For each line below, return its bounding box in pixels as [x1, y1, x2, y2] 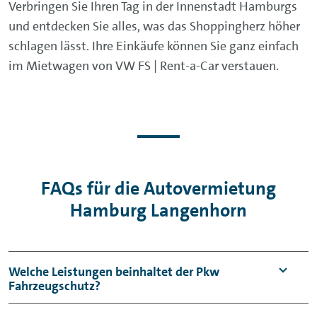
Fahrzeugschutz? [8, 277, 100, 294]
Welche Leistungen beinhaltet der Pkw [8, 263, 219, 280]
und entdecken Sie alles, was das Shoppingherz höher [8, 17, 300, 35]
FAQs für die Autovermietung [41, 176, 276, 200]
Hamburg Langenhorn [70, 198, 247, 222]
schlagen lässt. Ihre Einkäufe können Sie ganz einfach [8, 37, 299, 54]
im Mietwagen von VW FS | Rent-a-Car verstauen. [8, 57, 279, 74]
